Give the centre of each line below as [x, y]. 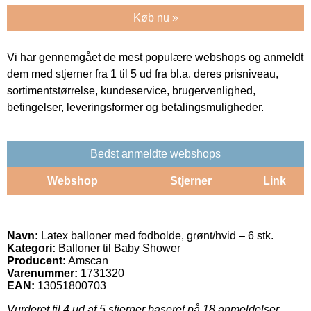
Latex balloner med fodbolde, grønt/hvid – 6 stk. [156, 235]
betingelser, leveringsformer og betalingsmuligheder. [135, 107]
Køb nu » [155, 17]
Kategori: [31, 248]
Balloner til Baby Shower [118, 248]
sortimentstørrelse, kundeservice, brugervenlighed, [131, 90]
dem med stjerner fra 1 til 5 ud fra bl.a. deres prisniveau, [143, 74]
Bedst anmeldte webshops [155, 153]
